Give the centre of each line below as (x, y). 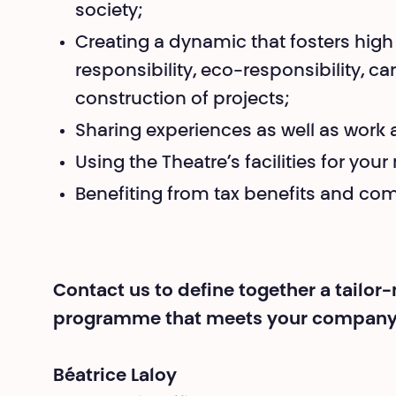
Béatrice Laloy (115, 377)
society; (109, 11)
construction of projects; (182, 100)
